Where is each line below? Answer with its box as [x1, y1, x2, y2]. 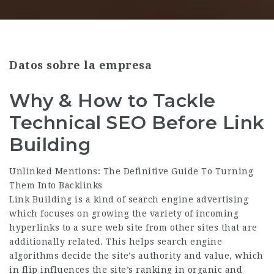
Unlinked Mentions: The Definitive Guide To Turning [9, 166, 253, 176]
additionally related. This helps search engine [9, 237, 222, 246]
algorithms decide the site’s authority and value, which [9, 251, 264, 261]
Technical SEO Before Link [9, 111, 265, 134]
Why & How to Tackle [9, 89, 216, 112]
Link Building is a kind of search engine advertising [9, 194, 248, 204]
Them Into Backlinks [9, 180, 103, 190]
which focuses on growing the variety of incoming [9, 209, 239, 218]
